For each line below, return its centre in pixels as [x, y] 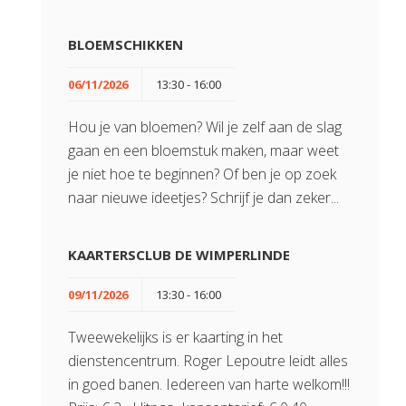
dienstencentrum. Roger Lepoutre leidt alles [208, 361]
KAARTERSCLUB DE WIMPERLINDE [179, 255]
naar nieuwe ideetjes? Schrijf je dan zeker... [203, 198]
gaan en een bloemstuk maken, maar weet [203, 150]
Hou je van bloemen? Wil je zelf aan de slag [205, 127]
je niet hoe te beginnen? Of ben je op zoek [202, 174]
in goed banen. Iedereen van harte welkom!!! [209, 384]
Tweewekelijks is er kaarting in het [175, 337]
